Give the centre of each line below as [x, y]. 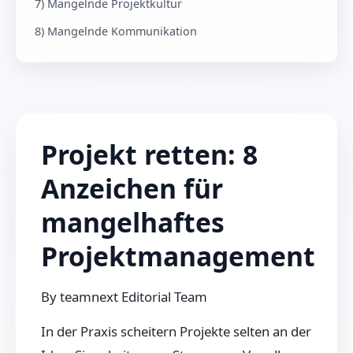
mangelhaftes [133, 223]
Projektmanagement [178, 256]
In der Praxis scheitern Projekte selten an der [176, 332]
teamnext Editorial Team [134, 296]
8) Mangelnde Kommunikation [116, 31]
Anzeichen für [132, 189]
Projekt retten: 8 [149, 155]
